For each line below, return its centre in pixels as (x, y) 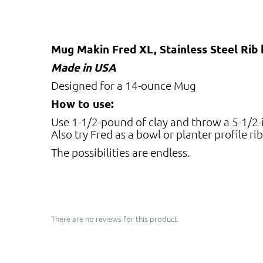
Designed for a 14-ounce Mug (124, 85)
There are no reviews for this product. (115, 218)
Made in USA (83, 67)
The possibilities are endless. (121, 152)
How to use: (82, 103)
